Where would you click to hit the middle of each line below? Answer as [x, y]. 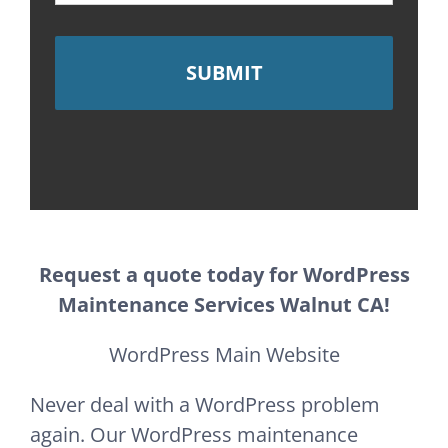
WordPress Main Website [224, 355]
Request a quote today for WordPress [224, 275]
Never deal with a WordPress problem [205, 405]
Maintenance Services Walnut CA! [224, 305]
